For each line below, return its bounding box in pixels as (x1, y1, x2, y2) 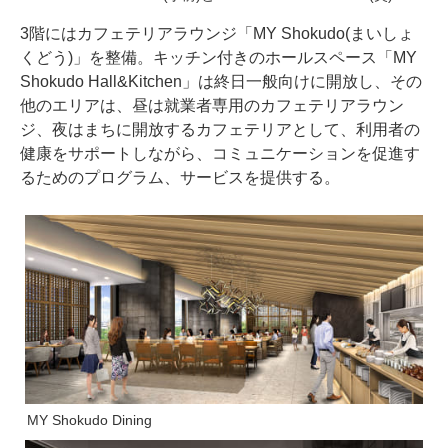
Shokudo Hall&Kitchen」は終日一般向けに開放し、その (20, 72, 422, 90)
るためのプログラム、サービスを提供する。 (20, 168, 340, 186)
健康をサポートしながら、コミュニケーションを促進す (20, 144, 420, 162)
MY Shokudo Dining (27, 411, 152, 428)
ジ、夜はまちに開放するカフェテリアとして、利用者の (20, 120, 420, 138)
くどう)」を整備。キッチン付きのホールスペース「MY (20, 48, 417, 66)
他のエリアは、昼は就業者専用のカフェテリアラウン (20, 96, 404, 114)
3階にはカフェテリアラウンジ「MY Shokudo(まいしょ (20, 24, 414, 42)
